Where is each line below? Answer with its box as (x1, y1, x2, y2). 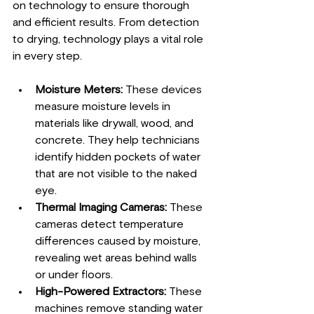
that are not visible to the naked (35, 168, 200, 179)
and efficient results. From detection (13, 16, 202, 28)
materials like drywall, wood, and (35, 117, 196, 129)
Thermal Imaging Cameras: (35, 201, 167, 213)
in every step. (13, 50, 82, 62)
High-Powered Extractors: (35, 285, 166, 297)
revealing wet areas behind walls (35, 252, 200, 264)
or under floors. (35, 268, 113, 280)
